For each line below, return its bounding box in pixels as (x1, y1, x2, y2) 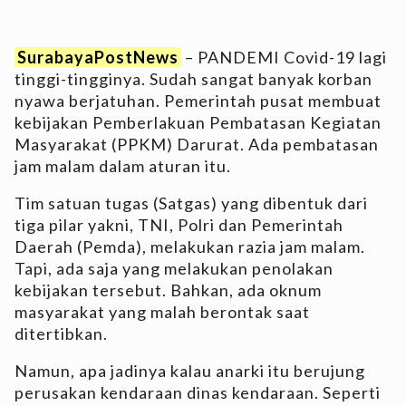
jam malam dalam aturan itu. (14, 155, 231, 176)
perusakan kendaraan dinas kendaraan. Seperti (14, 382, 381, 402)
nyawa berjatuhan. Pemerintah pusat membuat (14, 90, 382, 111)
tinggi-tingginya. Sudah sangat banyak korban (14, 68, 372, 89)
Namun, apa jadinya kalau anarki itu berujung (14, 360, 365, 381)
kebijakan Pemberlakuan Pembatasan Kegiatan (14, 111, 382, 132)
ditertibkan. (14, 323, 108, 343)
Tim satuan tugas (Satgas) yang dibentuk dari (14, 192, 368, 213)
